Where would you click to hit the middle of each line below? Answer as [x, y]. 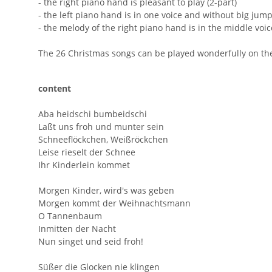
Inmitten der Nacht [77, 229]
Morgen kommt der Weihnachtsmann [114, 203]
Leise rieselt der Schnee [87, 152]
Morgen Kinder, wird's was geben [106, 191]
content [55, 89]
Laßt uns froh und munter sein [101, 127]
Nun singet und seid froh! [91, 242]
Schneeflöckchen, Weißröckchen [103, 140]
